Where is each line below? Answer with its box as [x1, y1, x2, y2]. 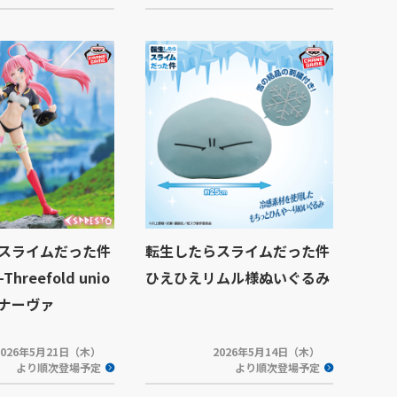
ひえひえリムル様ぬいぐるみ [145, 267, 330, 288]
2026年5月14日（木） [213, 344, 321, 359]
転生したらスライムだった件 [145, 240, 330, 261]
